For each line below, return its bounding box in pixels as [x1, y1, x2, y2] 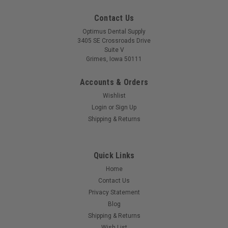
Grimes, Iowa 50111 [86, 55, 142, 63]
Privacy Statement [88, 189, 140, 196]
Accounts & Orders [79, 77, 149, 88]
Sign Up [116, 104, 137, 111]
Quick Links [93, 151, 135, 161]
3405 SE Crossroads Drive [77, 37, 151, 45]
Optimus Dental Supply [82, 28, 146, 36]
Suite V [104, 46, 124, 54]
